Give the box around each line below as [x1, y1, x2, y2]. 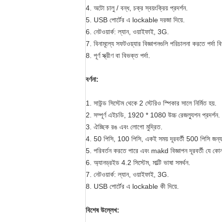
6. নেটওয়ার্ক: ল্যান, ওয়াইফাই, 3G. [86, 28, 169, 36]
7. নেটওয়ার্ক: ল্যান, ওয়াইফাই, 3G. [86, 170, 169, 178]
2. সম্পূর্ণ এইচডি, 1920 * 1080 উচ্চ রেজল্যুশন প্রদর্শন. [86, 111, 220, 119]
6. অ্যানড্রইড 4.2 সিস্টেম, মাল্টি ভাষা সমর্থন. [86, 159, 190, 166]
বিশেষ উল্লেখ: [86, 206, 119, 214]
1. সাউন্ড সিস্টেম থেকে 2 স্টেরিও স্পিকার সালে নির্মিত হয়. [86, 99, 217, 107]
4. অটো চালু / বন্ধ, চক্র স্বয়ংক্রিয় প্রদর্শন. [86, 4, 188, 12]
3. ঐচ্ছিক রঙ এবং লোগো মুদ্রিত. [86, 123, 163, 131]
